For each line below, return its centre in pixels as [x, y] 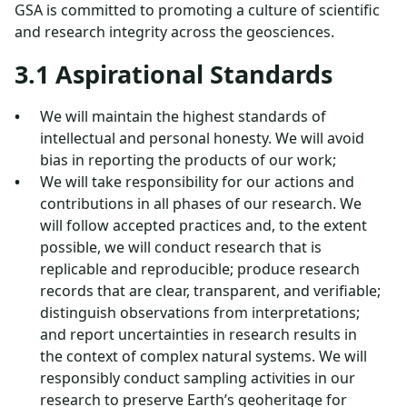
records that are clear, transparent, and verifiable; [210, 291]
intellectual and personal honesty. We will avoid [202, 138]
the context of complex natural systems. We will [203, 356]
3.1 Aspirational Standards [174, 74]
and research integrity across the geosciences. [174, 32]
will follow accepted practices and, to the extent [203, 225]
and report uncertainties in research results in [199, 334]
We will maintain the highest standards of [183, 116]
